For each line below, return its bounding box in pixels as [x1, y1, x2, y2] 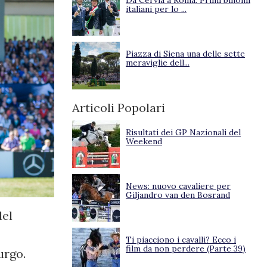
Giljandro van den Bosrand [126, 190, 230, 200]
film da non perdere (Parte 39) [126, 243, 246, 254]
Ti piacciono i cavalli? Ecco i [126, 234, 236, 245]
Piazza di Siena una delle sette [126, 48, 245, 59]
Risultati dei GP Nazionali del [126, 127, 241, 138]
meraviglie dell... [126, 57, 190, 68]
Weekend [126, 136, 162, 147]
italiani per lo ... [126, 4, 187, 14]
